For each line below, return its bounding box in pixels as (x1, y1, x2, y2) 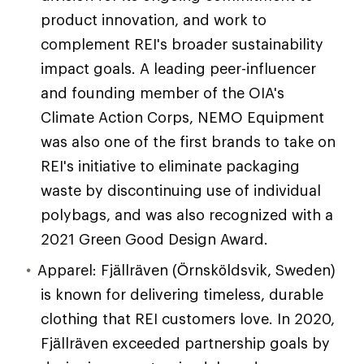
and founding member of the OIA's (41, 84, 284, 102)
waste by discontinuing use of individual (41, 181, 321, 199)
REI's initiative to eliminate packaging (41, 157, 300, 175)
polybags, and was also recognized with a (41, 206, 333, 223)
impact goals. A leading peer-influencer (41, 59, 316, 77)
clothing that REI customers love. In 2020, (41, 310, 335, 327)
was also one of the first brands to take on (41, 132, 336, 150)
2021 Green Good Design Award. (41, 230, 268, 248)
